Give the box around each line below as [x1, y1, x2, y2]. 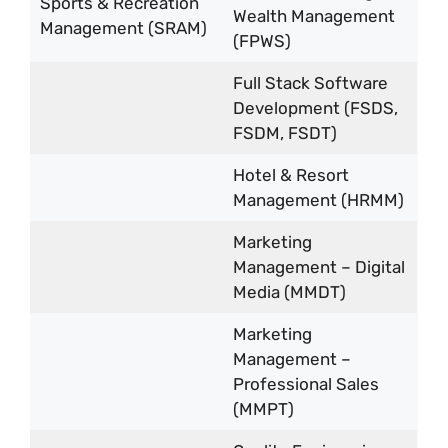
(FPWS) [232, 30, 291, 51]
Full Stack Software [232, 72, 388, 93]
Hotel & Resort [232, 164, 349, 185]
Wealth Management [232, 5, 395, 26]
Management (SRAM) [39, 17, 207, 38]
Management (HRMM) [232, 189, 404, 210]
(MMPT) [232, 398, 294, 419]
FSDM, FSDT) [232, 122, 337, 143]
